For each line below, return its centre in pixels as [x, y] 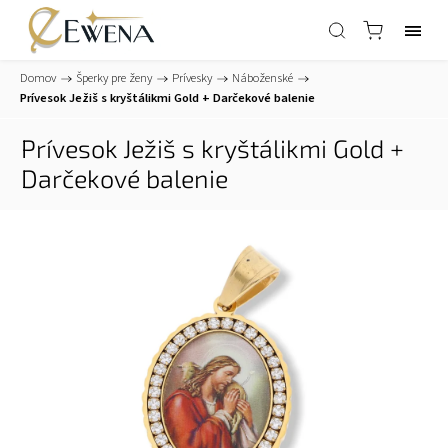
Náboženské [262, 78]
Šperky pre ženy [114, 78]
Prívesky [192, 78]
